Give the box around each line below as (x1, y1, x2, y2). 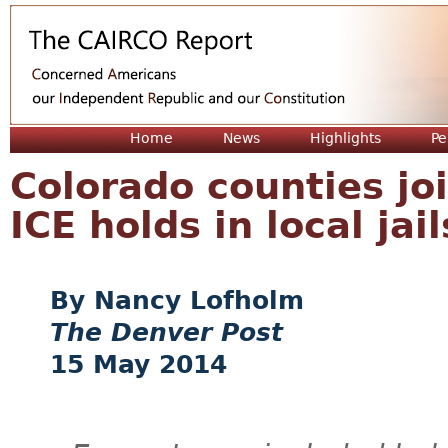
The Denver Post (50, 318, 283, 347)
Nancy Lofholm (94, 286, 304, 315)
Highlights (310, 130, 381, 146)
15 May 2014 (50, 350, 227, 379)
